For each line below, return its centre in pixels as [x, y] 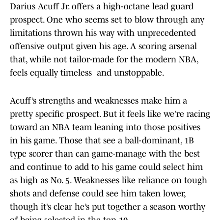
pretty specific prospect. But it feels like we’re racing [110, 114]
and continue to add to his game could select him [106, 167]
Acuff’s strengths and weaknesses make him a [98, 101]
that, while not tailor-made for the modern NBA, [104, 60]
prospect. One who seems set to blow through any [107, 20]
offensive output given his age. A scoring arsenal [103, 46]
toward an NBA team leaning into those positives [105, 127]
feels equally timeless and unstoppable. [87, 73]
